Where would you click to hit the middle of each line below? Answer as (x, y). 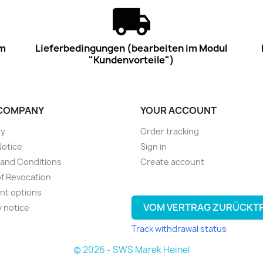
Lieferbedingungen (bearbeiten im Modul (131, 48)
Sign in (154, 146)
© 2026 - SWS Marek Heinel (131, 249)
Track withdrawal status (179, 228)
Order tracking (170, 131)
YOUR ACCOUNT (178, 110)
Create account (172, 161)
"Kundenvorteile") (131, 60)
